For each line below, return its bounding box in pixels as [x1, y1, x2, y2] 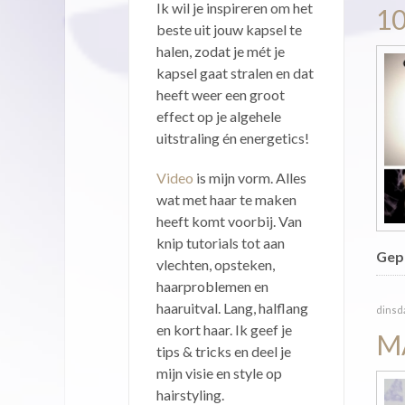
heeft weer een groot [156, 85, 285, 103]
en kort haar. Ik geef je [156, 320, 292, 338]
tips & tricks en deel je [156, 342, 291, 360]
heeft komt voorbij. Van [156, 212, 302, 230]
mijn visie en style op [156, 363, 282, 381]
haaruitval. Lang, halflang [156, 298, 308, 316]
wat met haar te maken [156, 190, 297, 208]
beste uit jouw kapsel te [156, 20, 302, 38]
